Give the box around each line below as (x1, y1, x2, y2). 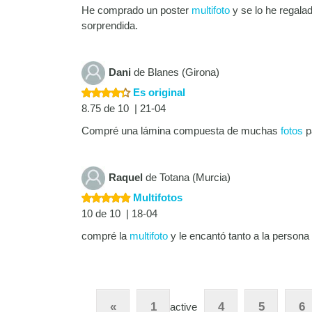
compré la (81, 230, 130, 242)
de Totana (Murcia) (143, 171, 231, 184)
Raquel (109, 171, 143, 184)
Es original (130, 86, 185, 99)
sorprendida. (81, 19, 138, 32)
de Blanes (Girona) (131, 66, 219, 79)
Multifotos (130, 192, 182, 204)
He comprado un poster (81, 4, 192, 17)
